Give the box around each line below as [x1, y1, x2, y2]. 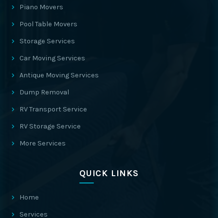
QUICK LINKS [79, 168, 139, 179]
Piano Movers [19, 3, 63, 11]
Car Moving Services [19, 54, 85, 62]
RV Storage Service [19, 122, 81, 130]
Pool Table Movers [19, 20, 77, 28]
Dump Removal [19, 88, 69, 96]
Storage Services [19, 37, 75, 45]
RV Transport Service [19, 105, 87, 113]
